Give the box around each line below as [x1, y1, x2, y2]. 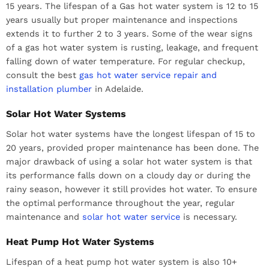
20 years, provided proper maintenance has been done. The [6, 142, 259, 153]
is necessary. [180, 211, 237, 222]
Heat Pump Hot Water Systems [6, 235, 154, 247]
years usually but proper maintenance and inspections [6, 14, 238, 25]
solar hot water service [82, 211, 180, 222]
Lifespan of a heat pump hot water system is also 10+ [6, 256, 237, 267]
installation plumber [6, 83, 92, 94]
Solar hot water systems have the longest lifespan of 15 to [6, 128, 255, 139]
